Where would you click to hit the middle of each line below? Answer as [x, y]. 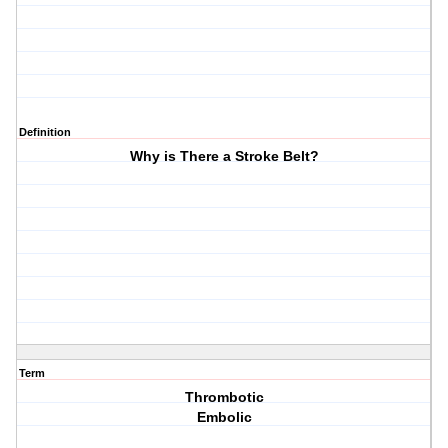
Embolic [224, 417]
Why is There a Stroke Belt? [224, 156]
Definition [45, 132]
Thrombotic [224, 397]
